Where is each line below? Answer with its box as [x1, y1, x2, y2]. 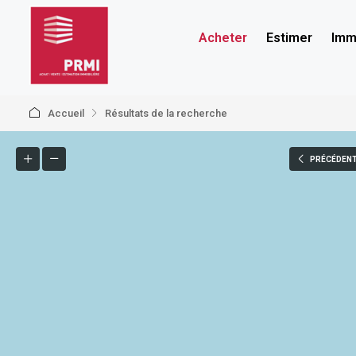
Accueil [48, 107, 84, 119]
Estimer [265, 30, 312, 45]
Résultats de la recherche [105, 107, 227, 119]
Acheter [198, 30, 247, 45]
